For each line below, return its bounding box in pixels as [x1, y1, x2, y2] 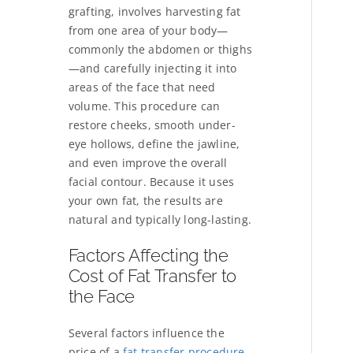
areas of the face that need [68, 80, 216, 95]
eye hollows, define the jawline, [68, 136, 240, 152]
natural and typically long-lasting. [68, 212, 252, 228]
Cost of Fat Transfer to [68, 266, 237, 287]
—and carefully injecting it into [68, 61, 237, 76]
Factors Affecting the [68, 245, 229, 266]
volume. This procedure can [68, 98, 221, 114]
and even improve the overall [68, 155, 228, 171]
